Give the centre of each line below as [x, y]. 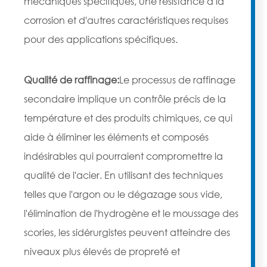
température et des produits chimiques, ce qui [128, 118]
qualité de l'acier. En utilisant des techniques [123, 175]
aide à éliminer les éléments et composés [116, 137]
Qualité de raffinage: [72, 80]
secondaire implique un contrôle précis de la [125, 99]
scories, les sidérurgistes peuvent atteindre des [127, 232]
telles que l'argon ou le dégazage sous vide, [123, 194]
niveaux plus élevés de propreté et [102, 252]
